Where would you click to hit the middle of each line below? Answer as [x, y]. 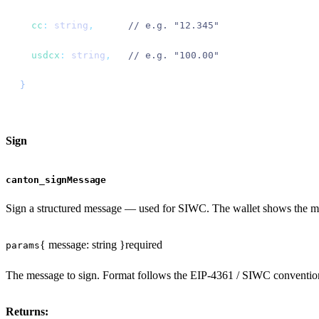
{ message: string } [83, 244]
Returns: [27, 311]
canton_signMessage [56, 179]
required [144, 244]
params [23, 245]
